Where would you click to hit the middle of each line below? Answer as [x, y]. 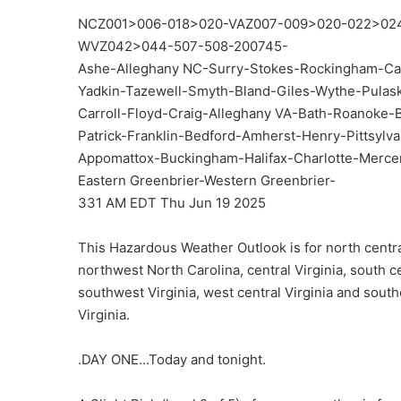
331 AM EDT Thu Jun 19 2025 [172, 203]
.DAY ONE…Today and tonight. [172, 360]
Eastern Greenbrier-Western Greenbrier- [207, 181]
